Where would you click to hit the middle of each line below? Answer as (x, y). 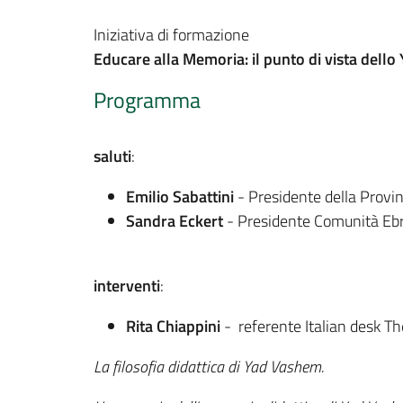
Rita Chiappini (173, 326)
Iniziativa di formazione (171, 35)
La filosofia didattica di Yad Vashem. (209, 367)
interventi (127, 286)
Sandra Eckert (175, 221)
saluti (112, 156)
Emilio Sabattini (180, 197)
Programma (147, 100)
